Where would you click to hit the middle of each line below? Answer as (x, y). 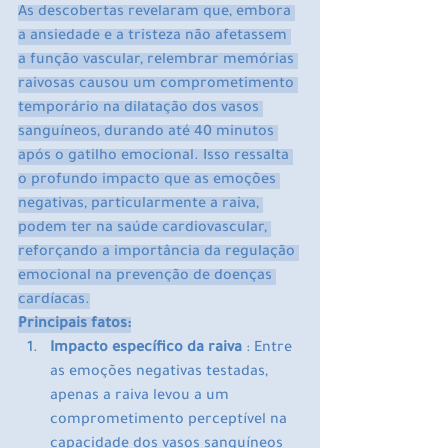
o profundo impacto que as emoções (149, 181)
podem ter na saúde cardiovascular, (144, 229)
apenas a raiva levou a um (141, 397)
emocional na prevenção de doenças (147, 277)
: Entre (269, 349)
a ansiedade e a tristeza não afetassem (154, 37)
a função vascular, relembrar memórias (158, 61)
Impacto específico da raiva (146, 349)
